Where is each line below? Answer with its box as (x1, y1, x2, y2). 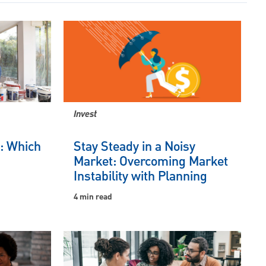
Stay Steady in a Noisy (74, 137, 195, 157)
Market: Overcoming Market (74, 152, 228, 172)
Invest (74, 107, 97, 123)
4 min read (74, 191, 112, 204)
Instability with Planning (74, 167, 207, 187)
